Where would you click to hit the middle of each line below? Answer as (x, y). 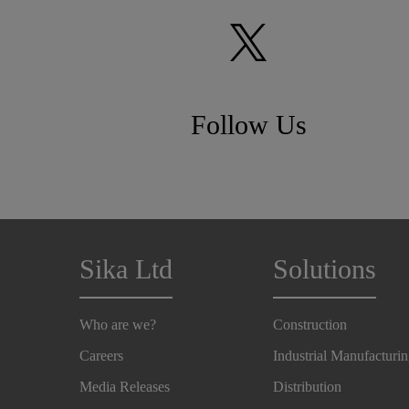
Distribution (308, 386)
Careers (101, 355)
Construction (310, 324)
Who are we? (118, 324)
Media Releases (125, 386)
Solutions (325, 269)
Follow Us (248, 125)
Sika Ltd (126, 269)
